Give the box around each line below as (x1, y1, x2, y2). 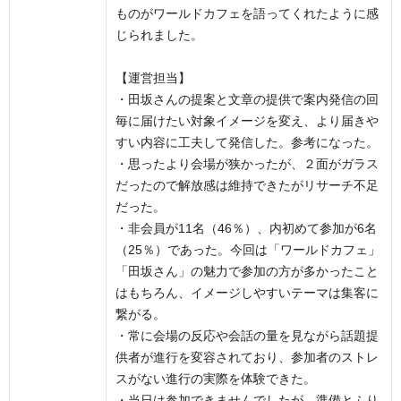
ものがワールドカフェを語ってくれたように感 (115, 7, 379, 21)
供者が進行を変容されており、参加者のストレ (115, 351, 379, 364)
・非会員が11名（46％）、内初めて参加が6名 (115, 222, 377, 235)
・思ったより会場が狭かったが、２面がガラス (115, 158, 379, 171)
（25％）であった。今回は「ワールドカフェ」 (115, 243, 380, 257)
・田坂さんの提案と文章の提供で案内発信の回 (115, 93, 379, 107)
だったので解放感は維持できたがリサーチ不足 (115, 179, 379, 192)
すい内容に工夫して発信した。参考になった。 (115, 136, 379, 149)
